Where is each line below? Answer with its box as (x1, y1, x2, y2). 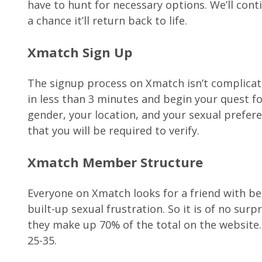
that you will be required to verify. (27, 123, 199, 138)
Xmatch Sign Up (27, 43, 132, 61)
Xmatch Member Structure (27, 153, 203, 171)
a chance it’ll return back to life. (27, 13, 187, 28)
